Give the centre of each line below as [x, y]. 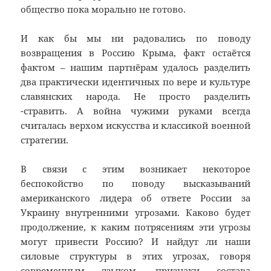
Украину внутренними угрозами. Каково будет [135, 213]
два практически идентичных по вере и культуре [135, 82]
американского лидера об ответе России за [135, 198]
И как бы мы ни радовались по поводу [135, 38]
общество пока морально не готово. [103, 9]
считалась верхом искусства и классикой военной [135, 126]
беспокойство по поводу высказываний [135, 184]
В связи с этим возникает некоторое [135, 169]
